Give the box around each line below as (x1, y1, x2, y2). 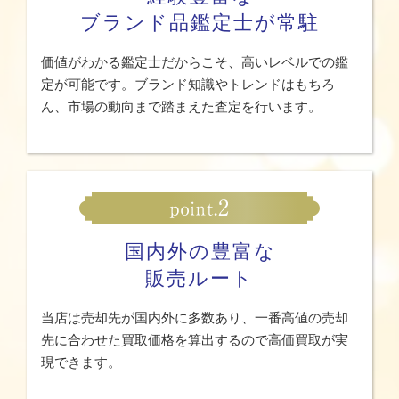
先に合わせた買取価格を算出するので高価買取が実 (41, 332, 348, 348)
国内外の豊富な (125, 240, 276, 264)
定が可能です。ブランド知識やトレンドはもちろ (41, 76, 335, 92)
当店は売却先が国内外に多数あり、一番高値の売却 (41, 310, 348, 326)
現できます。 (41, 354, 121, 370)
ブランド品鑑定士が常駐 (79, 11, 320, 34)
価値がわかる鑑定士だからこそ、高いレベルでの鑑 (41, 53, 348, 69)
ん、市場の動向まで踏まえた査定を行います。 (41, 98, 322, 114)
